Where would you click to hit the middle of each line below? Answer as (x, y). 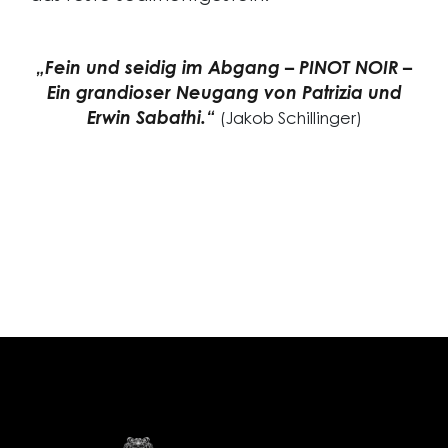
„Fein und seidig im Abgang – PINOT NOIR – (224, 70)
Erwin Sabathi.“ (150, 120)
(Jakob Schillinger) (290, 120)
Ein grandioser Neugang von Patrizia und (224, 95)
